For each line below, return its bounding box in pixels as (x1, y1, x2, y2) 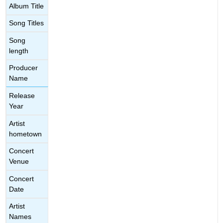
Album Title (9, 1, 44, 10)
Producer (9, 64, 38, 72)
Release (9, 92, 35, 100)
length (9, 46, 29, 55)
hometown (9, 129, 42, 138)
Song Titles (9, 19, 44, 27)
